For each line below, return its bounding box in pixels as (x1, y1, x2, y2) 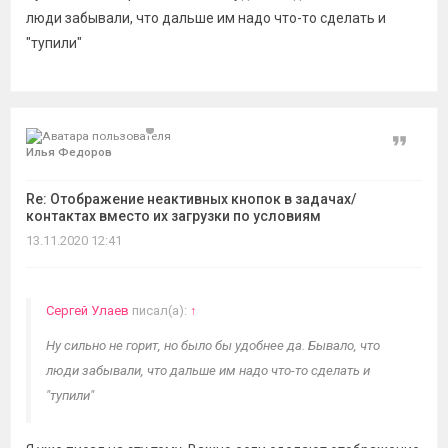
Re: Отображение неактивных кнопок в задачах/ (26, 191, 356, 207)
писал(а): (129, 303, 190, 318)
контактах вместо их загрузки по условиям (26, 208, 321, 224)
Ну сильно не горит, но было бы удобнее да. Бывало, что (46, 338, 380, 353)
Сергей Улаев (46, 303, 129, 318)
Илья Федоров (26, 145, 112, 159)
